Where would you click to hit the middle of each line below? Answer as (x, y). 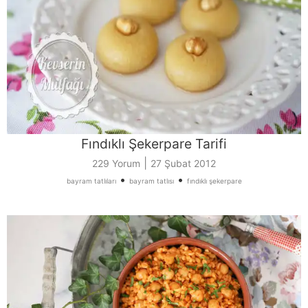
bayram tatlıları (91, 181)
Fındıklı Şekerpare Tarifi (154, 144)
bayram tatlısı (151, 181)
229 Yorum (116, 164)
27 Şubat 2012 (183, 164)
